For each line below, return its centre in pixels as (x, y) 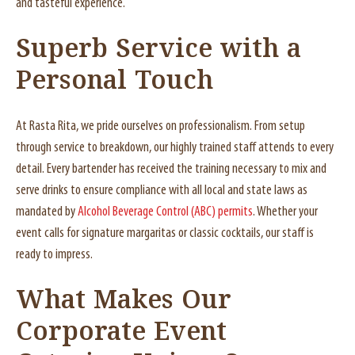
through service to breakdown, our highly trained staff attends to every (175, 148)
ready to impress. (54, 255)
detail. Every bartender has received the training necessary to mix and (171, 169)
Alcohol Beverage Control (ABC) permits (164, 212)
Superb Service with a (158, 50)
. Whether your (285, 212)
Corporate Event (121, 333)
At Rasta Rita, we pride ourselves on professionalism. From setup (160, 126)
